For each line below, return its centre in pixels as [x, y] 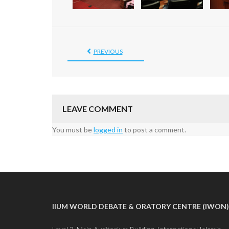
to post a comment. [154, 129]
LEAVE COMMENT [98, 108]
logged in [108, 129]
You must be [73, 129]
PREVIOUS [108, 51]
